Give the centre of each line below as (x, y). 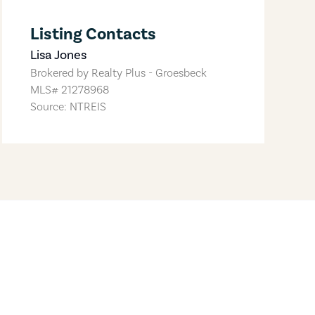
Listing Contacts (93, 34)
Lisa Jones (58, 55)
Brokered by (60, 73)
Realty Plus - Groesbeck (149, 73)
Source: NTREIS (68, 107)
